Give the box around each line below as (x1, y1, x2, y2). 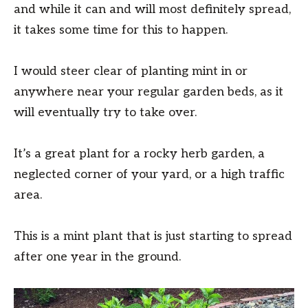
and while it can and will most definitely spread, (14, 2, 291, 17)
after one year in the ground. (14, 250, 181, 265)
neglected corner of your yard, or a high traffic (14, 167, 285, 182)
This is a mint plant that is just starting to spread (14, 229, 292, 244)
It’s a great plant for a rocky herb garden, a (14, 146, 265, 162)
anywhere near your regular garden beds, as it (14, 85, 283, 100)
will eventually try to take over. (14, 105, 197, 120)
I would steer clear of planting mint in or (14, 64, 247, 79)
